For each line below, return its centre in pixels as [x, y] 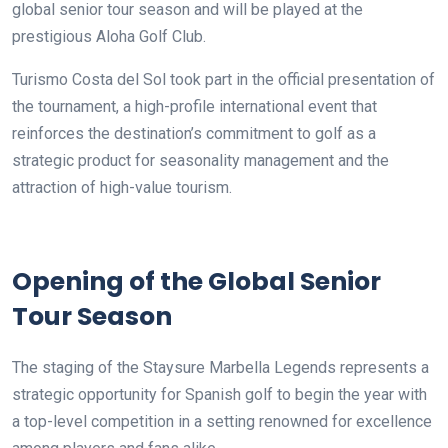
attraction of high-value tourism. [122, 187]
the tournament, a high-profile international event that [194, 106]
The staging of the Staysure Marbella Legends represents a [220, 367]
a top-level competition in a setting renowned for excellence [222, 421]
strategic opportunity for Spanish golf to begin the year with [219, 394]
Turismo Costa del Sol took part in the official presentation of [223, 79]
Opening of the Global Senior [196, 281]
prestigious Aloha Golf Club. [109, 36]
